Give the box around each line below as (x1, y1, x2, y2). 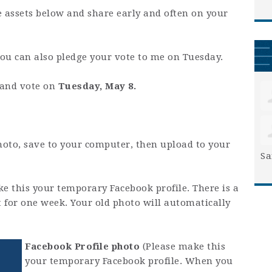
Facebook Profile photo (25, 241, 140, 252)
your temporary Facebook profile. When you (25, 256, 233, 267)
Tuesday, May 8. (58, 81, 136, 92)
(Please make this (140, 241, 225, 252)
